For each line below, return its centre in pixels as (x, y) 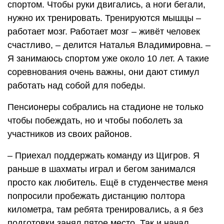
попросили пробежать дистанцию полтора (96, 196)
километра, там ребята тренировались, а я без (105, 209)
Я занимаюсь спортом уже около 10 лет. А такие (108, 58)
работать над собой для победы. (76, 85)
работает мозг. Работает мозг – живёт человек (104, 31)
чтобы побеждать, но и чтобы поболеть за (95, 120)
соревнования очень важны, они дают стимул (103, 72)
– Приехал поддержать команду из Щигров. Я (103, 155)
